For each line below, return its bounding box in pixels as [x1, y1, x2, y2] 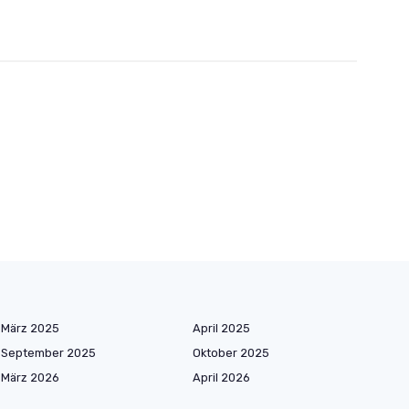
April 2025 [193, 321, 250, 335]
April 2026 [193, 371, 250, 384]
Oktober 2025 [193, 346, 269, 360]
